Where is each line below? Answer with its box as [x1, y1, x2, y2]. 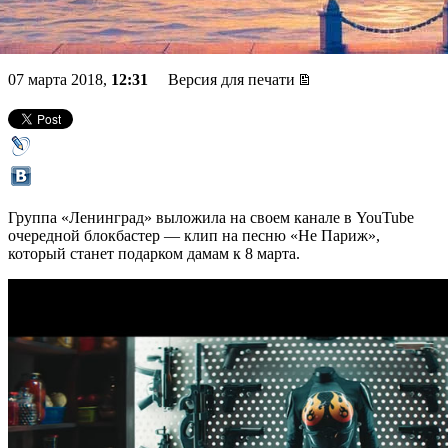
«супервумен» [8, 12, 206, 49]
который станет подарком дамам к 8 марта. [8, 244, 300, 262]
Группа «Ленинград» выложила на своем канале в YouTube [8, 208, 414, 226]
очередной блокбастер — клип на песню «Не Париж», [8, 226, 380, 244]
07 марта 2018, [8, 70, 111, 88]
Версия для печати [168, 70, 295, 88]
